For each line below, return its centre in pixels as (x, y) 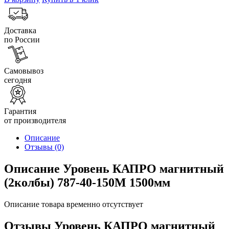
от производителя (35, 120)
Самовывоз (24, 71)
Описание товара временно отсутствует (74, 204)
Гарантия (20, 111)
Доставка (20, 30)
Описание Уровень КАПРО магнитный (114, 168)
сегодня (18, 80)
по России (22, 39)
